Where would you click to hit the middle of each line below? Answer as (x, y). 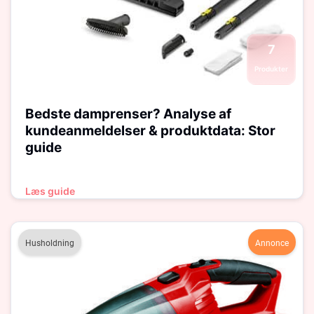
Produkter (271, 69)
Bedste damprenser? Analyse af (128, 114)
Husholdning (50, 243)
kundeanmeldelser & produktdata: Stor (150, 131)
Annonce (272, 243)
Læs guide (50, 191)
